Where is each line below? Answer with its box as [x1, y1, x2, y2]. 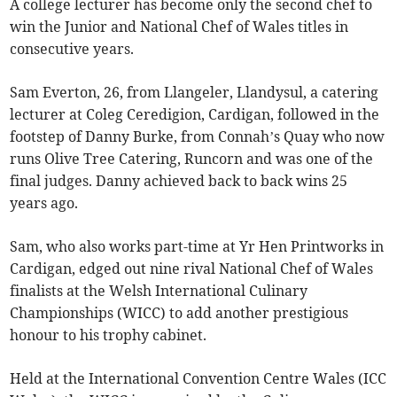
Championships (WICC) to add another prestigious [10, 304, 349, 323]
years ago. [10, 194, 79, 213]
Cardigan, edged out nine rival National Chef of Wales [10, 260, 374, 278]
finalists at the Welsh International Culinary [10, 282, 308, 300]
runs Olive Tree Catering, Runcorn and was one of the [10, 150, 374, 168]
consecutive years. [10, 40, 135, 58]
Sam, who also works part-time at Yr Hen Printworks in [10, 237, 385, 256]
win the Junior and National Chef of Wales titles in [10, 18, 349, 36]
